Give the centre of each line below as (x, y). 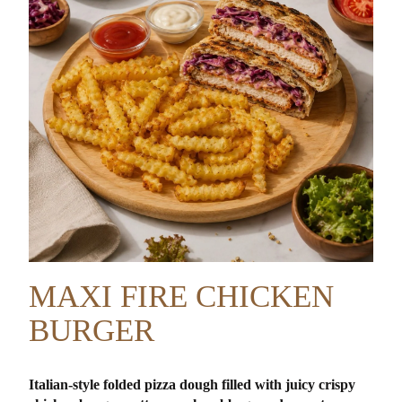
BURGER (92, 330)
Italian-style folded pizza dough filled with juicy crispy (192, 384)
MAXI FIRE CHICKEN (182, 296)
